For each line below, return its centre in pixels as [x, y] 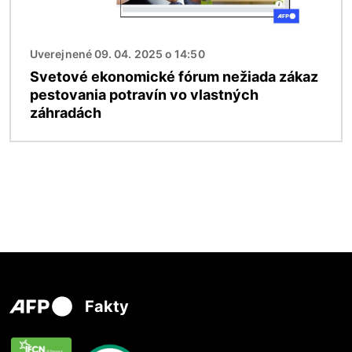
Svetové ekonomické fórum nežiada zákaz [174, 76]
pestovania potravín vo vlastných [144, 94]
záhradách [66, 112]
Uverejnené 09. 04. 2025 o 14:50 [117, 53]
